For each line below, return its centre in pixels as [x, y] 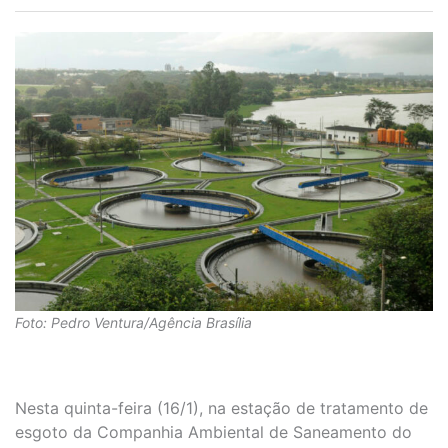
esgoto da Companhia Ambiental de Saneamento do [213, 432]
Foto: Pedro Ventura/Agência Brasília [133, 322]
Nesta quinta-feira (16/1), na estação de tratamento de [221, 408]
